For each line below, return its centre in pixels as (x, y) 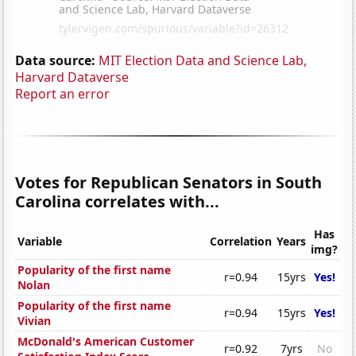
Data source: (56, 60)
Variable (40, 242)
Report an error (63, 93)
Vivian (35, 321)
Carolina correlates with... (118, 201)
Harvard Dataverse (72, 77)
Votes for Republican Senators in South (169, 182)
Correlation (241, 242)
